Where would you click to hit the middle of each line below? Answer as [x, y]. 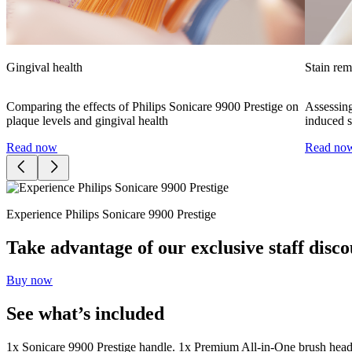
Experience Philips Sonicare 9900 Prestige [111, 214]
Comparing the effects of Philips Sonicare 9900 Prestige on [152, 106]
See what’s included [85, 314]
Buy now [29, 280]
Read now [32, 147]
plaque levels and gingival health [87, 120]
